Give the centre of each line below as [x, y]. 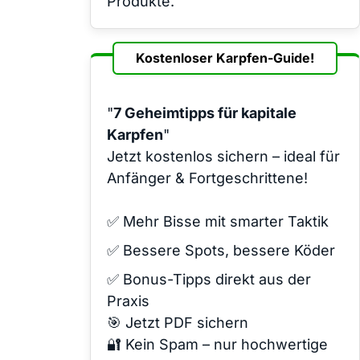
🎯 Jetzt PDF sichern [178, 322]
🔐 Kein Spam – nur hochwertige [217, 344]
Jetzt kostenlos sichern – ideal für [223, 156]
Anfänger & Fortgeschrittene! [207, 178]
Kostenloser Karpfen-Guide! [225, 57]
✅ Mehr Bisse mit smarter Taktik [218, 221]
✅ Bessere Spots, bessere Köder [221, 250]
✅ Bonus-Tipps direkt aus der [209, 279]
